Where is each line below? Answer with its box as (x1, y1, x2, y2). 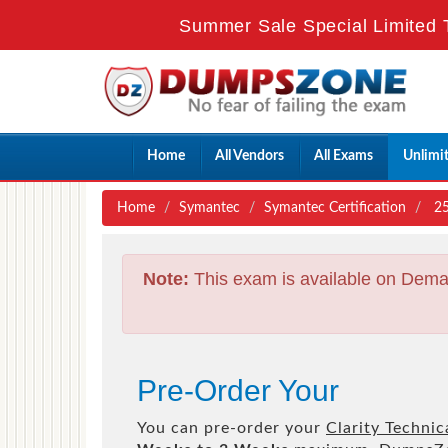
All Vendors (215, 148, 284, 163)
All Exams (314, 148, 373, 163)
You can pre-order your (137, 419, 326, 436)
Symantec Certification (264, 200, 406, 215)
